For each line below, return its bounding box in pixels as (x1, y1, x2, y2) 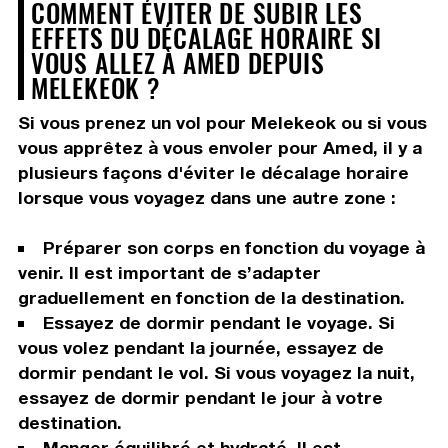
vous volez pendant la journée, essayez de (17, 337, 384, 359)
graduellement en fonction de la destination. (17, 287, 405, 309)
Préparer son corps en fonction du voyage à (42, 237, 425, 259)
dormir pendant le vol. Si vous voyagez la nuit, (17, 362, 415, 384)
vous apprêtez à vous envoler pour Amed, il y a (17, 137, 422, 159)
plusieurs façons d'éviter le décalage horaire (17, 162, 409, 184)
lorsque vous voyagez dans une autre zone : (17, 187, 396, 209)
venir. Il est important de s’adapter (17, 262, 321, 284)
